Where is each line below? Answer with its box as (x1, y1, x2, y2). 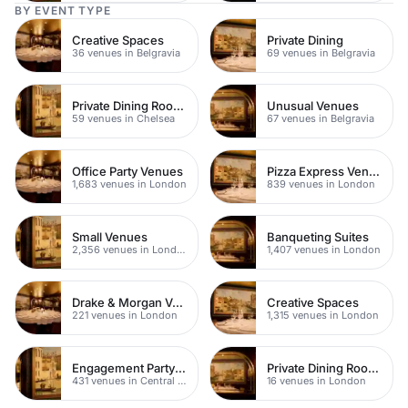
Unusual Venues (267, 97, 359, 113)
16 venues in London (267, 373, 366, 387)
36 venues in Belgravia (72, 46, 180, 59)
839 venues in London (267, 177, 375, 190)
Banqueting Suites (267, 229, 369, 244)
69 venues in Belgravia (267, 46, 375, 59)
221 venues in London (72, 308, 178, 321)
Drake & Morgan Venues (172, 294, 183, 310)
